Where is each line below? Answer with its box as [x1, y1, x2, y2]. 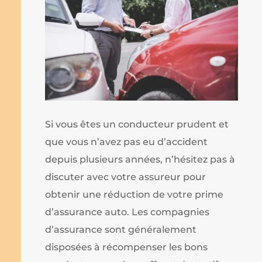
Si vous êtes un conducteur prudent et [45, 119, 229, 130]
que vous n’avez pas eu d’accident [45, 136, 208, 148]
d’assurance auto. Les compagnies [45, 206, 210, 218]
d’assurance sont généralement [45, 224, 197, 236]
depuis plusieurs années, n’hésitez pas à [45, 154, 236, 166]
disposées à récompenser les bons [45, 242, 208, 253]
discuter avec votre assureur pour [45, 171, 206, 183]
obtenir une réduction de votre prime [45, 189, 224, 201]
